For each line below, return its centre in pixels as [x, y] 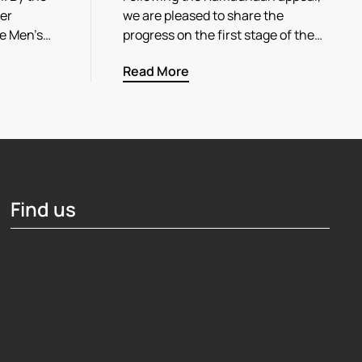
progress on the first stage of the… [223, 35]
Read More [156, 71]
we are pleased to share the [203, 15]
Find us [44, 208]
